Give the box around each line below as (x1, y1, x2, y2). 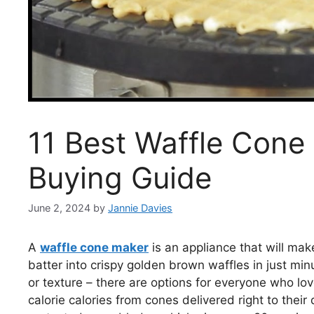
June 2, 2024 (28, 201, 90, 214)
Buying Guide (28, 159, 212, 196)
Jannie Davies (108, 201, 172, 214)
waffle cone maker (40, 240, 149, 254)
